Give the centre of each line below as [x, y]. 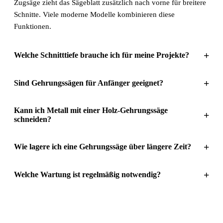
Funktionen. [33, 26]
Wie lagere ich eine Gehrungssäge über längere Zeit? [103, 146]
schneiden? [33, 119]
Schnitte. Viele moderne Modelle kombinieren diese [94, 14]
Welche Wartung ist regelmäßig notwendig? [87, 174]
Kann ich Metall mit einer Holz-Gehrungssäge [91, 110]
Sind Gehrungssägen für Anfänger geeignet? [89, 83]
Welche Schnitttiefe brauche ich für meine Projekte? [102, 55]
